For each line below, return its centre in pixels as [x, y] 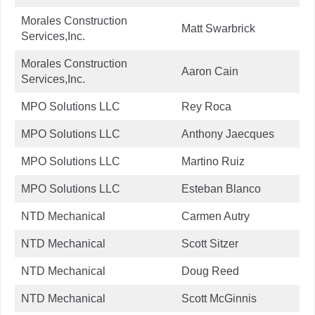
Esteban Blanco [221, 188]
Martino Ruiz [213, 161]
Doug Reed [212, 271]
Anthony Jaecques [228, 134]
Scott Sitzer [210, 243]
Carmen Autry [216, 216]
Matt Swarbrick [218, 28]
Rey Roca [206, 106]
